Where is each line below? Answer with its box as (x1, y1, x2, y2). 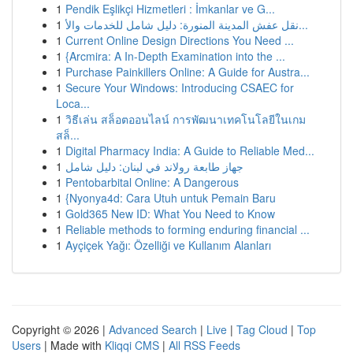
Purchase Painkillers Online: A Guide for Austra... (65, 64, 310, 80)
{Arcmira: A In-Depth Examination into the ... (65, 48, 285, 64)
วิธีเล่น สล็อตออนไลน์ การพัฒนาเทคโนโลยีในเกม (65, 111, 306, 127)
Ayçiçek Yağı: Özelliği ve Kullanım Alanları (65, 237, 271, 253)
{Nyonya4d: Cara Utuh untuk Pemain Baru (65, 190, 276, 206)
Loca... (56, 95, 90, 111)
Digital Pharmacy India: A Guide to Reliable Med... (65, 143, 314, 158)
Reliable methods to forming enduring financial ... (65, 221, 310, 237)
